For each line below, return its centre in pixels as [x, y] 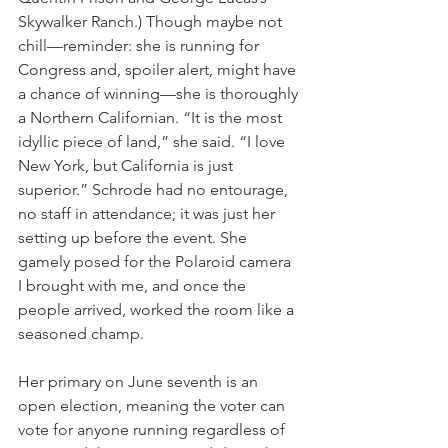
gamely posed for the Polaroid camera [156, 261]
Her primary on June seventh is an [140, 381]
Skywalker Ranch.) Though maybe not [152, 21]
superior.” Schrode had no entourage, [155, 189]
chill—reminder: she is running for [140, 45]
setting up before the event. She [134, 237]
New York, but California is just [127, 165]
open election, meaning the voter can [153, 405]
